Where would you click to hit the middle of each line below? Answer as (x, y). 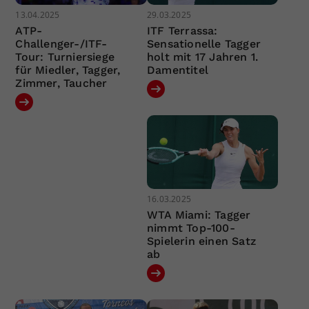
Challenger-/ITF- (61, 43)
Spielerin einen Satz (201, 241)
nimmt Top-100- (191, 228)
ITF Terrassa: (182, 30)
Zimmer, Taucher (61, 83)
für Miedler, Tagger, (68, 70)
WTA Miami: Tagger (199, 215)
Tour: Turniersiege (65, 57)
